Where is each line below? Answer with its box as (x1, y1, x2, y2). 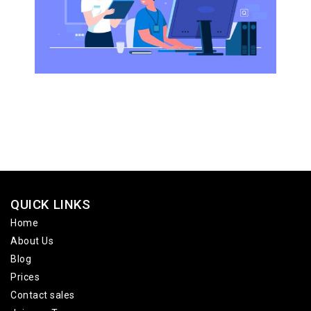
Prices (10, 271, 40, 283)
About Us (10, 235, 53, 246)
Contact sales (10, 289, 75, 301)
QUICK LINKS (10, 196, 91, 212)
